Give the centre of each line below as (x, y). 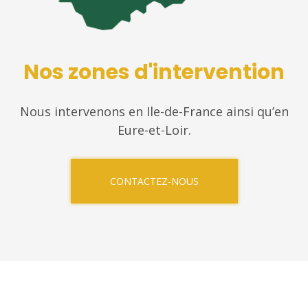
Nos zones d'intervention (154, 73)
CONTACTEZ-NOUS (154, 181)
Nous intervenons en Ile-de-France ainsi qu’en (154, 112)
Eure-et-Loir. (154, 130)
